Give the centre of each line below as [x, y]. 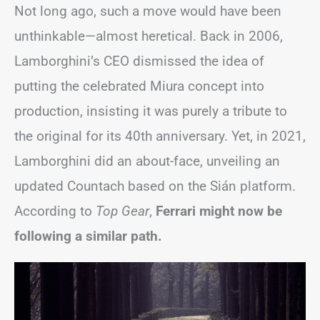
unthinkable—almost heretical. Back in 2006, [149, 36]
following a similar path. [88, 236]
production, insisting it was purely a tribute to [151, 111]
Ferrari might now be [219, 211]
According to [55, 211]
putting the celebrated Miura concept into [139, 86]
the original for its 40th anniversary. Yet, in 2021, [160, 136]
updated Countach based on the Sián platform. [155, 186]
